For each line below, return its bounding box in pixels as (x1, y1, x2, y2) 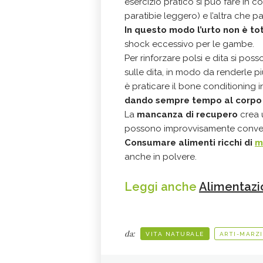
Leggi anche (124, 180, 199, 194)
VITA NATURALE (146, 231, 204, 237)
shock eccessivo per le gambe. (124, 39, 254, 49)
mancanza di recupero (137, 109, 240, 120)
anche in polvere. (124, 151, 197, 162)
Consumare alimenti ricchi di (124, 137, 255, 148)
